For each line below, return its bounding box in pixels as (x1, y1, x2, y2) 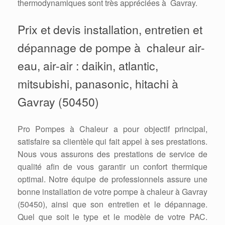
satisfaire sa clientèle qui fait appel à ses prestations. (18, 135, 207, 147)
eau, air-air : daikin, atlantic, (18, 57, 158, 74)
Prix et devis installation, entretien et (18, 21, 202, 38)
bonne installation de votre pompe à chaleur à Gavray (18, 185, 207, 197)
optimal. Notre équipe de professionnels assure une (18, 173, 207, 185)
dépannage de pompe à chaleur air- (18, 39, 205, 56)
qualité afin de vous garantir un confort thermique (18, 160, 207, 172)
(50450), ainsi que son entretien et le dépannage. (18, 198, 207, 210)
